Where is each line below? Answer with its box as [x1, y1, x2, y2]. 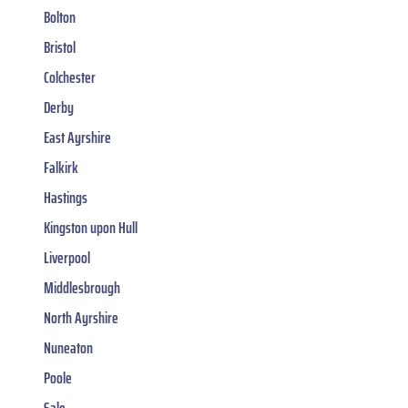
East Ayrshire [44, 125, 111, 151]
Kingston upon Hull [44, 215, 138, 241]
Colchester [44, 65, 96, 91]
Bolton [44, 5, 76, 31]
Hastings [44, 185, 87, 211]
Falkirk [44, 155, 78, 181]
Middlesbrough [44, 275, 120, 301]
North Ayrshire [44, 305, 118, 331]
